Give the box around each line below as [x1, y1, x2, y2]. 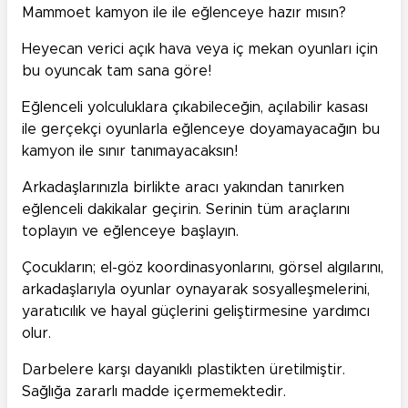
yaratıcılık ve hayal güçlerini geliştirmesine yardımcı [22, 303, 370, 319]
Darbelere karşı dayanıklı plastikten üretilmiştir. [22, 362, 345, 377]
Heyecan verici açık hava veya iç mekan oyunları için [22, 41, 378, 56]
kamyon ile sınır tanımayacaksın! [22, 143, 238, 158]
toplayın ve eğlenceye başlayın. [22, 223, 239, 239]
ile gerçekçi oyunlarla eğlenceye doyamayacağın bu [22, 121, 380, 137]
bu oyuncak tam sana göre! [22, 63, 211, 78]
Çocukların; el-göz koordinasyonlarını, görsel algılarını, [22, 260, 383, 275]
